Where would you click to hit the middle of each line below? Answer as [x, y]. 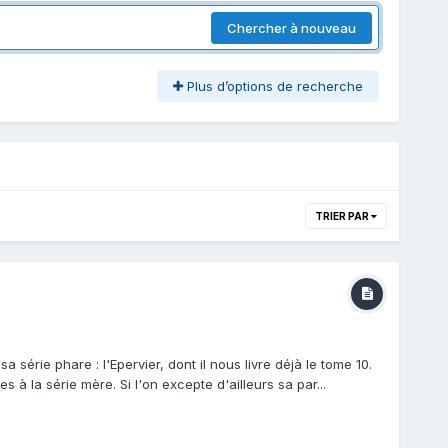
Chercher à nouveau [292, 27]
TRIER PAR [343, 216]
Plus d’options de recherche [273, 86]
